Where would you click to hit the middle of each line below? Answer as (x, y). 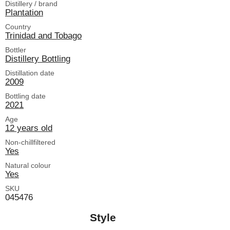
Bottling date (25, 96)
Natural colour (28, 166)
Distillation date (30, 73)
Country (18, 27)
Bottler (16, 50)
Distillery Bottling (38, 59)
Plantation (24, 13)
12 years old (29, 128)
